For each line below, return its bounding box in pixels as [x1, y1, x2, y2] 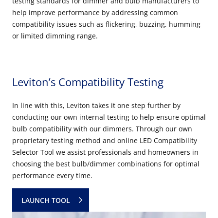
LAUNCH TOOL [21, 195, 71, 205]
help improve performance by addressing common [12, 7, 178, 17]
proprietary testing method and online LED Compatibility [12, 135, 197, 145]
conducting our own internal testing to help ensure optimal [12, 112, 206, 122]
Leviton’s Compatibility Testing [12, 74, 163, 89]
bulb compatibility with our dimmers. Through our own [12, 124, 192, 133]
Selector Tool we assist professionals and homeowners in [12, 147, 199, 157]
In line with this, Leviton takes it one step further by [12, 100, 181, 110]
